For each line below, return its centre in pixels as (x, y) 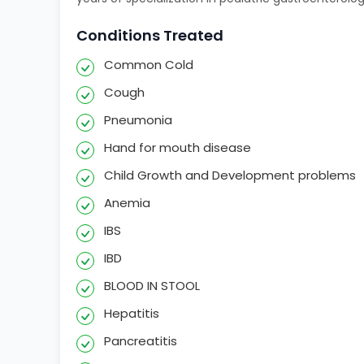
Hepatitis (132, 314)
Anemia (128, 203)
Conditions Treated (150, 36)
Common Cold (149, 65)
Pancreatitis (141, 341)
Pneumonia (139, 120)
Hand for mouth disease (178, 148)
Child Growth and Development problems (230, 175)
